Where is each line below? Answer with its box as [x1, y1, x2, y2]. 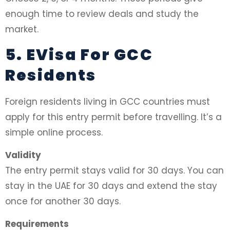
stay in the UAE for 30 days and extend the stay [5, 179, 217, 192]
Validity [5, 148, 41, 161]
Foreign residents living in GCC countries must [5, 95, 210, 108]
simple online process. [5, 126, 103, 139]
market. [5, 23, 39, 36]
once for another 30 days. [5, 195, 121, 207]
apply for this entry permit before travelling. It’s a [5, 110, 222, 123]
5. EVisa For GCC [5, 44, 153, 66]
